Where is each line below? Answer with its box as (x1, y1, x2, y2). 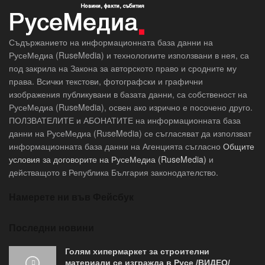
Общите (223, 140, 254, 153)
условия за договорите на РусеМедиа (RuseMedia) (9, 153, 206, 166)
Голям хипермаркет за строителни (65, 247, 209, 257)
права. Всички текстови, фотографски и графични (9, 75, 203, 88)
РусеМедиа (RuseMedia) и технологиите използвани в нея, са (9, 49, 249, 62)
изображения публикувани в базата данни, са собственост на (9, 88, 247, 101)
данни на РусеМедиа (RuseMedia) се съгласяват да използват (9, 127, 251, 140)
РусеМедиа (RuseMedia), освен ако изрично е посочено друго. (9, 101, 253, 114)
